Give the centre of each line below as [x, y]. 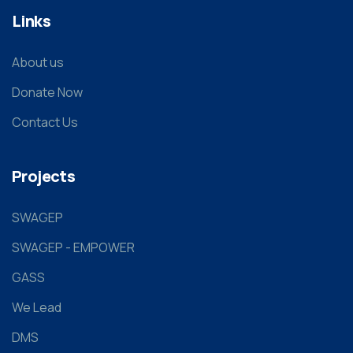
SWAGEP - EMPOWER [73, 247]
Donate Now [47, 92]
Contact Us [45, 122]
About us [38, 62]
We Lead [37, 307]
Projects [44, 176]
